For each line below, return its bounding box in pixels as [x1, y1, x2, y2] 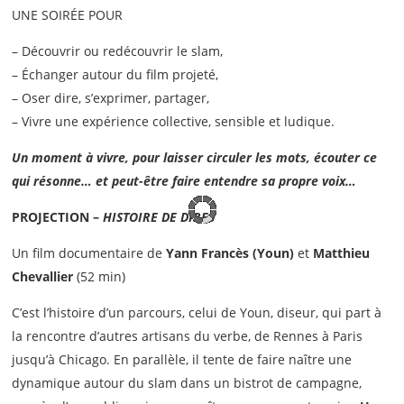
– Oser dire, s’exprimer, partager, [12, 89, 210, 107]
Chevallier [12, 268, 74, 286]
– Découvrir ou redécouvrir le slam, [12, 42, 224, 60]
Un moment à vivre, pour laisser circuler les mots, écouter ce [12, 149, 378, 167]
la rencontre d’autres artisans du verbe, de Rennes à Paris [12, 327, 363, 345]
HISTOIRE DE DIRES [103, 208, 216, 226]
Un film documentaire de [12, 244, 167, 262]
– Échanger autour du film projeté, [12, 66, 219, 84]
